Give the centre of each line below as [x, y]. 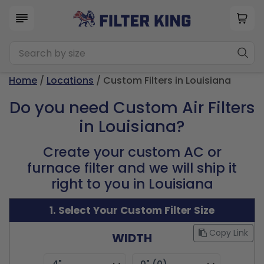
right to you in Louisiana [132, 184]
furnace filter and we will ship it [132, 168]
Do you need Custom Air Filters [132, 108]
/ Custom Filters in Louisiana [162, 80]
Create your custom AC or [132, 152]
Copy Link [227, 233]
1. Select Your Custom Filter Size [132, 210]
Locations [70, 80]
